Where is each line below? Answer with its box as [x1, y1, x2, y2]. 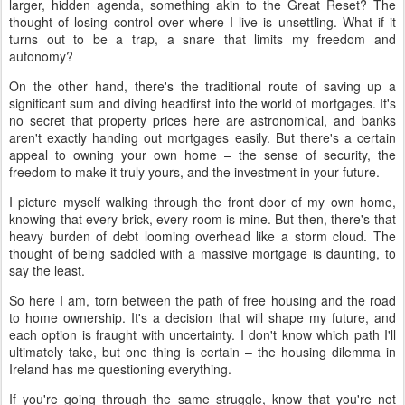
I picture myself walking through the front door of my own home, [9, 192, 396, 211]
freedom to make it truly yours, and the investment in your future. [9, 162, 380, 181]
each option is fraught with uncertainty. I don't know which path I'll [9, 325, 396, 344]
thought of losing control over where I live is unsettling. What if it [9, 12, 396, 31]
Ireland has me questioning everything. [9, 359, 231, 378]
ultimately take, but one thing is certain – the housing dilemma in [9, 342, 396, 361]
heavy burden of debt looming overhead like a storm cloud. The [9, 226, 396, 245]
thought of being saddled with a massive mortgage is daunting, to [9, 243, 396, 262]
